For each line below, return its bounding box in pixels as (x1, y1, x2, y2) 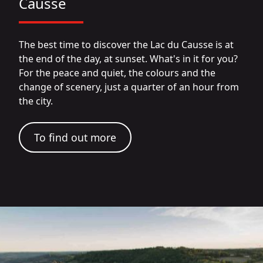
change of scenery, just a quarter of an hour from (19, 80, 239, 94)
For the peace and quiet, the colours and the (19, 66, 215, 80)
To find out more (34, 130, 116, 145)
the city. (19, 95, 53, 108)
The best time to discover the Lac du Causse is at (19, 38, 234, 52)
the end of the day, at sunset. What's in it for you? (19, 52, 238, 66)
